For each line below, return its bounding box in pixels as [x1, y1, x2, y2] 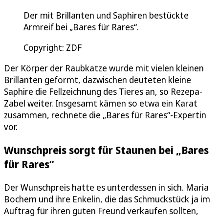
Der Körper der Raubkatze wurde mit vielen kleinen [4, 62, 204, 74]
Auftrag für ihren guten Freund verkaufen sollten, [4, 204, 198, 217]
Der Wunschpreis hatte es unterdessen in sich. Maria [4, 181, 209, 193]
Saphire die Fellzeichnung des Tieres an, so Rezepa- [4, 85, 202, 97]
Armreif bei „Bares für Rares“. [23, 21, 139, 33]
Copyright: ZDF [23, 41, 82, 53]
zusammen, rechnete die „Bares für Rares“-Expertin [4, 109, 206, 121]
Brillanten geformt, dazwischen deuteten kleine [4, 73, 191, 86]
